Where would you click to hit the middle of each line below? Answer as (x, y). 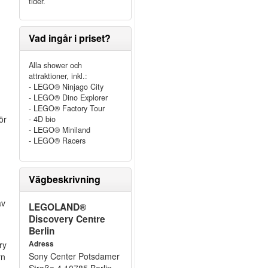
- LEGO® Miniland (59, 130)
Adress (41, 244)
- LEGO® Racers (57, 141)
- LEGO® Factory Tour (66, 108)
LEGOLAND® (57, 207)
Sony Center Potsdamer (74, 256)
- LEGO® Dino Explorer (68, 98)
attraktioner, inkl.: (58, 76)
